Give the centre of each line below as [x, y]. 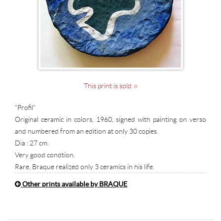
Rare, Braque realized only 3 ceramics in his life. [85, 166]
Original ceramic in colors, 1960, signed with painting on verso [110, 119]
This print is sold [108, 86]
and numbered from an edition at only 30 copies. [87, 131]
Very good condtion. [45, 155]
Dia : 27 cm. [32, 143]
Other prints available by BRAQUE [74, 184]
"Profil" [25, 107]
